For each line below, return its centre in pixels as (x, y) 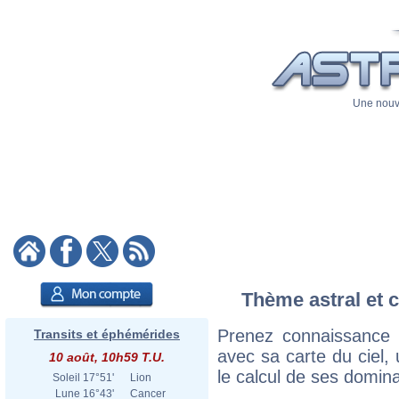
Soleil (66, 378)
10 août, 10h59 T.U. (107, 357)
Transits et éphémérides (107, 334)
